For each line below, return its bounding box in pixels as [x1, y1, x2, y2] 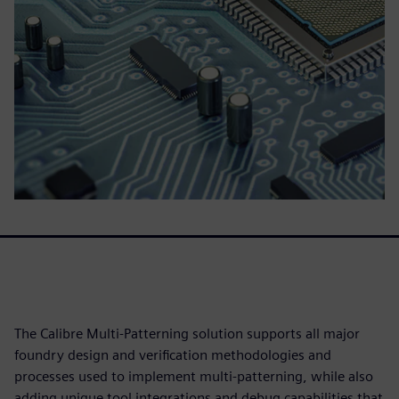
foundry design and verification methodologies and [14, 346, 331, 363]
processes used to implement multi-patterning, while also [14, 368, 373, 385]
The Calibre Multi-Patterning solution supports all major [14, 325, 360, 342]
